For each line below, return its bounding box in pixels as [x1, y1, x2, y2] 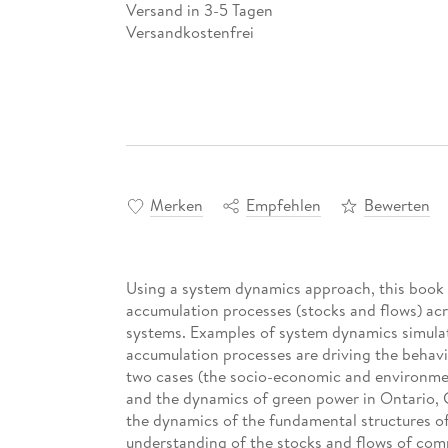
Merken [149, 194, 203, 217]
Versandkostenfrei [125, 20, 254, 43]
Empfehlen [245, 194, 321, 217]
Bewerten [363, 194, 430, 217]
